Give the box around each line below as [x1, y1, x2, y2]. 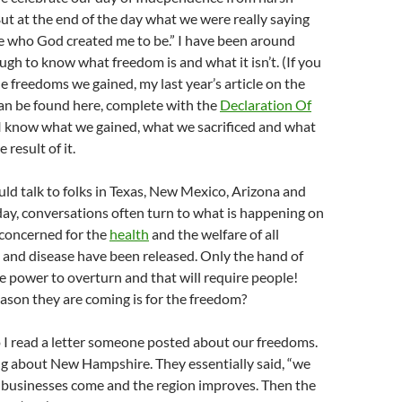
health [109, 225, 149, 242]
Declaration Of [220, 96, 311, 113]
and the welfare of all [149, 225, 279, 242]
